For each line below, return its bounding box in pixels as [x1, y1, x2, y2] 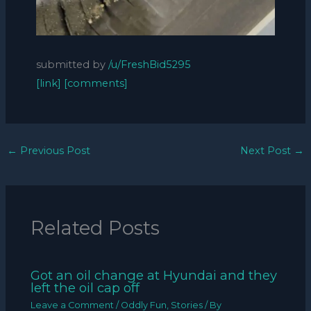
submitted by [35, 58, 108, 72]
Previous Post [17, 144, 90, 157]
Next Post [240, 144, 294, 157]
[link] [35, 77, 61, 90]
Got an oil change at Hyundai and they [31, 267, 278, 284]
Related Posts [31, 216, 160, 239]
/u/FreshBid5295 [108, 58, 191, 72]
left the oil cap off [31, 280, 140, 296]
